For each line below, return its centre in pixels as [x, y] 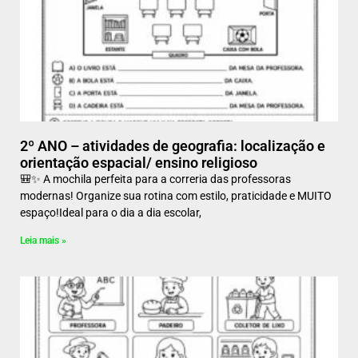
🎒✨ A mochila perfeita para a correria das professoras [155, 179]
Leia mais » [43, 241]
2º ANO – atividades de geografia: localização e [173, 146]
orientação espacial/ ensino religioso [139, 163]
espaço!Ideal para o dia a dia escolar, [111, 213]
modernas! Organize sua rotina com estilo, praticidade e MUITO [176, 196]
